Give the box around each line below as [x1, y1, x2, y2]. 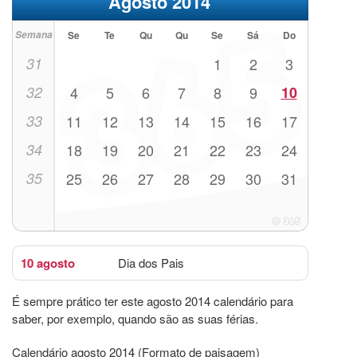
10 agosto [21, 254, 75, 273]
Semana [15, 28, 53, 42]
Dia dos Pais [118, 254, 184, 272]
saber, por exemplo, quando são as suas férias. [12, 310, 258, 328]
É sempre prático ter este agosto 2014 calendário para [12, 292, 293, 310]
